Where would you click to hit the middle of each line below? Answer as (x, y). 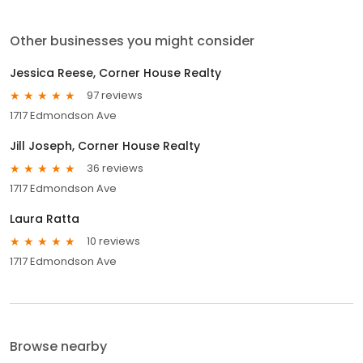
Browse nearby (58, 346)
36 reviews (115, 169)
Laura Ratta (45, 218)
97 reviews (115, 96)
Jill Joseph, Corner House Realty (105, 145)
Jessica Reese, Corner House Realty (115, 73)
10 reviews (113, 241)
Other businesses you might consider (132, 41)
